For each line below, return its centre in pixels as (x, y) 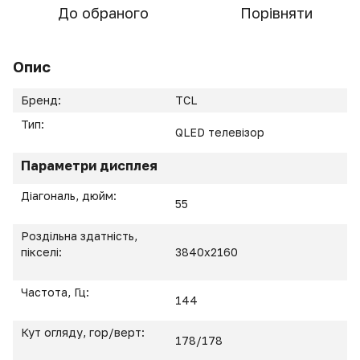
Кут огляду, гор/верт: (84, 332)
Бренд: (41, 100)
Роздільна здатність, (79, 236)
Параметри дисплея (89, 166)
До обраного (103, 13)
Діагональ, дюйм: (70, 196)
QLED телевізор (220, 132)
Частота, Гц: (57, 292)
